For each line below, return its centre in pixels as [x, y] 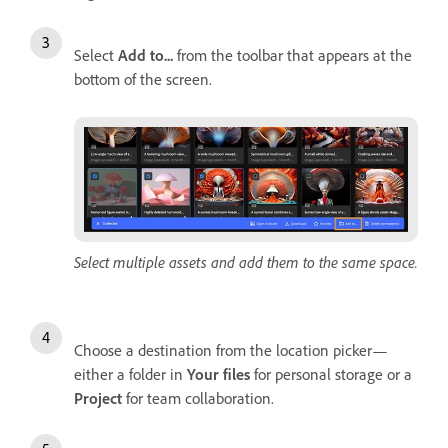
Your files [218, 373]
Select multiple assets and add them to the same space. [246, 261]
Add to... [145, 54]
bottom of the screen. [143, 78]
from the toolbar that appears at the [292, 54]
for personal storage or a [331, 373]
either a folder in [130, 373]
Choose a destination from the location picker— [231, 349]
